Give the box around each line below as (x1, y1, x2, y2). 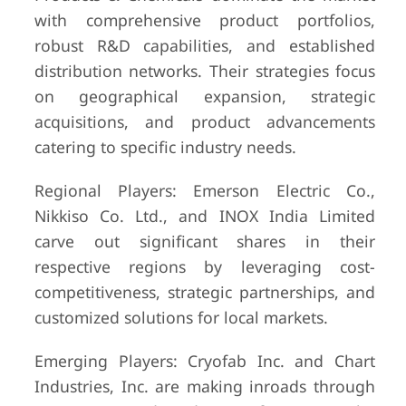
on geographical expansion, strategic (34, 85, 376, 107)
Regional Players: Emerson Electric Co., (34, 179, 376, 201)
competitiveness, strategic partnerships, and (34, 281, 376, 303)
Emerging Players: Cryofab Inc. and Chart (34, 350, 376, 372)
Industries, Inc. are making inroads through (34, 375, 376, 397)
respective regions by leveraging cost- (34, 256, 376, 277)
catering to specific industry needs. (34, 136, 296, 158)
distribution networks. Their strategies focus (34, 60, 376, 82)
